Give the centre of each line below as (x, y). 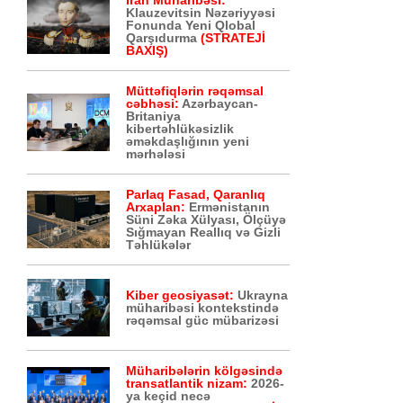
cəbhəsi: (154, 103)
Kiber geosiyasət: (182, 295)
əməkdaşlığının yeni (188, 141)
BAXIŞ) (148, 50)
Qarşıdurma (164, 38)
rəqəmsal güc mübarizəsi (203, 320)
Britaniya (154, 116)
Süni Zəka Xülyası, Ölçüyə (206, 219)
